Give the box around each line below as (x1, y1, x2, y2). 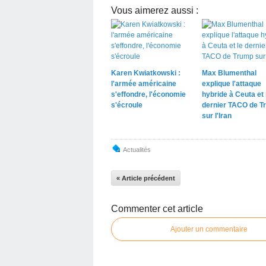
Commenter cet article (111, 204, 203, 214)
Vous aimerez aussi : (111, 5, 198, 15)
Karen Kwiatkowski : (111, 69, 180, 77)
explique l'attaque (201, 80, 261, 88)
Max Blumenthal (201, 69, 256, 77)
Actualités (123, 146, 151, 153)
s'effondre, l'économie (111, 90, 186, 99)
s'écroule (111, 101, 142, 109)
